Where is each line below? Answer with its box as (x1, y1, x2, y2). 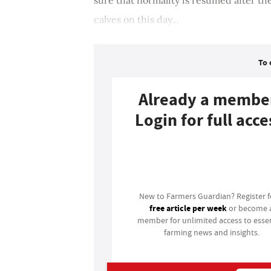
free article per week (149, 201, 227, 214)
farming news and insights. (163, 226, 260, 238)
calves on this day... (94, 13, 179, 25)
